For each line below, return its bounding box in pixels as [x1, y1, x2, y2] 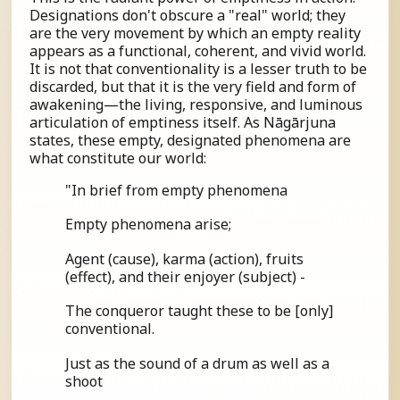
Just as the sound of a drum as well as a [65, 353, 329, 373]
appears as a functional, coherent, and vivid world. [29, 40, 366, 61]
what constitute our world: [29, 147, 206, 168]
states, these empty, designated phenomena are [29, 129, 351, 150]
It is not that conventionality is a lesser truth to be [29, 58, 367, 79]
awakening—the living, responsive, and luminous [29, 94, 362, 114]
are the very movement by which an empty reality [29, 22, 361, 43]
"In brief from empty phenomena [65, 179, 287, 200]
